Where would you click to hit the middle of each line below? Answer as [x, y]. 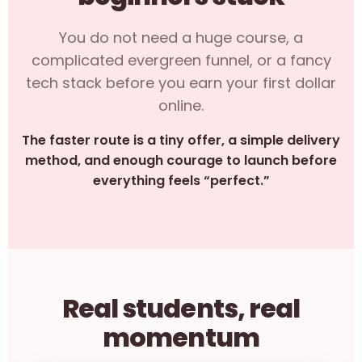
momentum [181, 337]
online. [181, 105]
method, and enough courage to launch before [181, 160]
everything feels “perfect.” [181, 181]
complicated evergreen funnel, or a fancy [181, 60]
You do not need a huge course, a [181, 38]
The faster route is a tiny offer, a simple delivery [181, 140]
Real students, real [181, 308]
